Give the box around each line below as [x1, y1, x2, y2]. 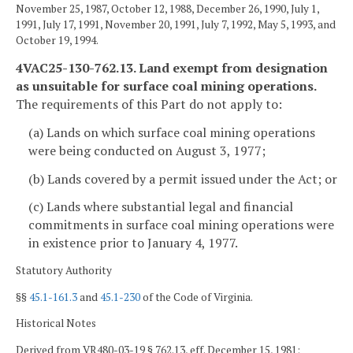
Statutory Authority [16, 263, 112, 278]
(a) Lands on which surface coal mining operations [28, 123, 315, 141]
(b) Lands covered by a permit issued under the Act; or [28, 169, 337, 188]
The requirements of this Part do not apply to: [16, 95, 282, 113]
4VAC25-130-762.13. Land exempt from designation [16, 59, 328, 76]
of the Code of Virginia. [140, 289, 253, 304]
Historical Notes [16, 316, 96, 331]
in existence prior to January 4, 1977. [28, 234, 238, 252]
